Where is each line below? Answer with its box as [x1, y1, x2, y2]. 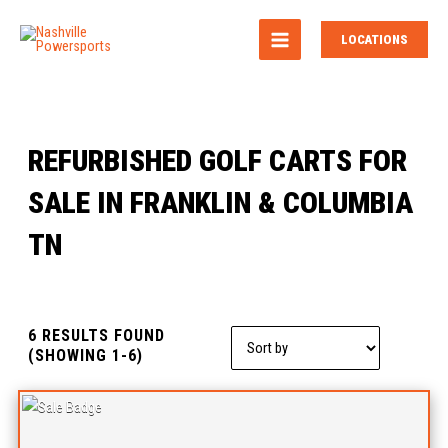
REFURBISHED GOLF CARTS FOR [27, 143, 407, 179]
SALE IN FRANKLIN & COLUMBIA [27, 185, 413, 221]
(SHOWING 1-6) [27, 346, 143, 366]
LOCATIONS [341, 32, 408, 47]
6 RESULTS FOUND [27, 326, 165, 346]
